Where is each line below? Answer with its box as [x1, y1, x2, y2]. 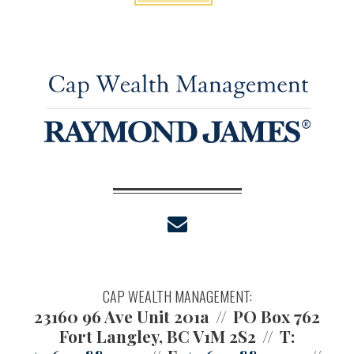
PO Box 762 [233, 305, 320, 327]
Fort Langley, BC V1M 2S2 [59, 325, 256, 347]
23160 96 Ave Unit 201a [34, 305, 209, 327]
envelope [194, 217, 253, 233]
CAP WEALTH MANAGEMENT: [102, 286, 252, 307]
